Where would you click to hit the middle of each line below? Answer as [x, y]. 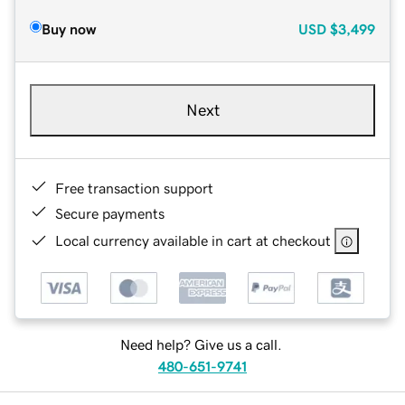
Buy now [69, 28]
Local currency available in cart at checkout [193, 240]
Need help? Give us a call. [201, 345]
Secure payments [110, 213]
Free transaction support [134, 188]
